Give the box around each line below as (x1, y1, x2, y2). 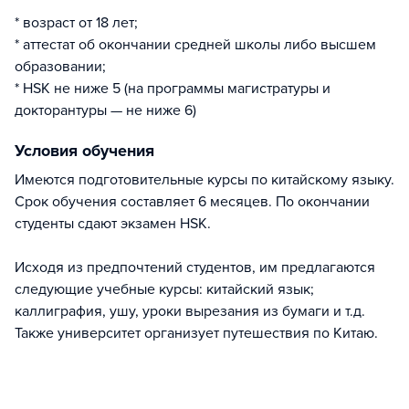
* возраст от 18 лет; (15, 13, 138, 32)
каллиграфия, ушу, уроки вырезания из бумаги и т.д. (15, 301, 365, 320)
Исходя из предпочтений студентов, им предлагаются (15, 257, 375, 277)
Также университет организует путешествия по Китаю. (15, 323, 378, 342)
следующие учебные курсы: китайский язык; (15, 279, 314, 299)
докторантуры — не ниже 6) (15, 100, 196, 120)
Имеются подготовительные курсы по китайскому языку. (15, 170, 394, 189)
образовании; (15, 57, 106, 76)
